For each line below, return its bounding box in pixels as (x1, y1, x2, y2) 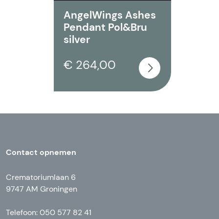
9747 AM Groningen (6, 184, 77, 194)
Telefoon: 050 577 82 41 (6, 207, 91, 218)
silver (64, 33, 90, 46)
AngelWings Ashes (64, 8, 156, 22)
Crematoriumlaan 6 (6, 172, 76, 182)
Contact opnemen (6, 147, 76, 157)
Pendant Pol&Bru (64, 21, 147, 34)
